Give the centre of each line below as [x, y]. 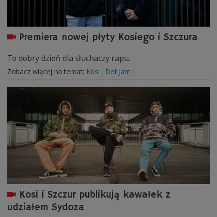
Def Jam [118, 71]
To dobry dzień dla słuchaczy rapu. [69, 58]
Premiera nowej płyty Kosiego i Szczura [108, 38]
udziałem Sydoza [46, 208]
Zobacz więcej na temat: [47, 71]
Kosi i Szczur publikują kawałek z [95, 195]
